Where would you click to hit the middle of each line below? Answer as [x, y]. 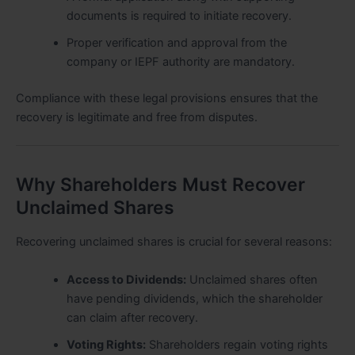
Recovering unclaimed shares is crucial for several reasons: [174, 242]
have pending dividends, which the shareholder [194, 298]
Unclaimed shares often [252, 279]
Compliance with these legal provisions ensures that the [167, 99]
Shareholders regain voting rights [237, 344]
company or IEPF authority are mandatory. [180, 62]
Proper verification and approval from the [176, 43]
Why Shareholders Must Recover [160, 184]
